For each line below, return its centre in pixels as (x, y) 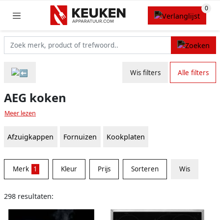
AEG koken (35, 98)
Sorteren (145, 169)
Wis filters (145, 72)
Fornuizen (80, 137)
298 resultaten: (29, 196)
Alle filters (193, 72)
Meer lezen (20, 113)
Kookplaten (125, 137)
